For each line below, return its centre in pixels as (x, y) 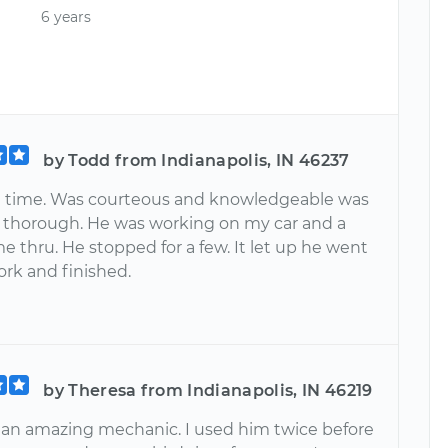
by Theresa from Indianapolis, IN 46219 (208, 390)
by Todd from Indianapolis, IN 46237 (196, 160)
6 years (66, 17)
